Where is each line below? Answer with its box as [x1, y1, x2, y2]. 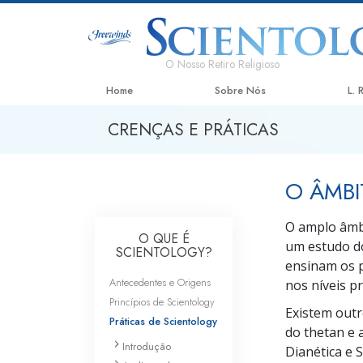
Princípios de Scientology [109, 294, 215, 310]
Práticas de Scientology [109, 314, 217, 329]
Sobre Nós [214, 83, 266, 98]
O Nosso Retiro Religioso [165, 55, 280, 72]
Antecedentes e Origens [109, 275, 211, 290]
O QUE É [138, 229, 190, 248]
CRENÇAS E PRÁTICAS [108, 117, 279, 142]
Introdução [122, 339, 171, 354]
